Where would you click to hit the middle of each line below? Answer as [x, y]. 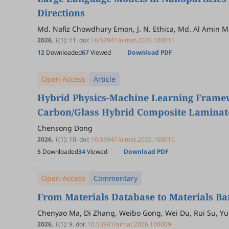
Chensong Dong [65, 128]
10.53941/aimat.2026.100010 [133, 139]
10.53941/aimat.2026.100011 [133, 40]
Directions [61, 13]
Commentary [116, 178]
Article [105, 79]
